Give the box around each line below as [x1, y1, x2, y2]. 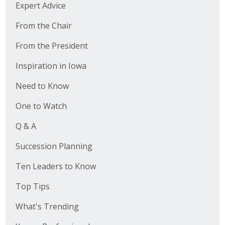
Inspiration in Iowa [15, 60, 86, 72]
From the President [15, 40, 88, 52]
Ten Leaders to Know [15, 161, 96, 172]
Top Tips [15, 181, 50, 192]
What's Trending [15, 201, 79, 212]
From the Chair [15, 20, 72, 32]
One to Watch [15, 100, 67, 112]
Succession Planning [15, 141, 92, 152]
